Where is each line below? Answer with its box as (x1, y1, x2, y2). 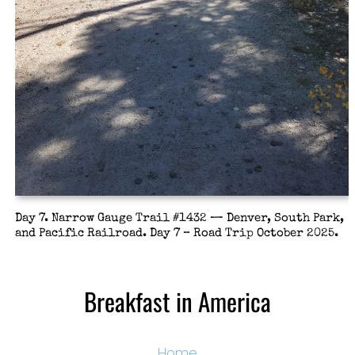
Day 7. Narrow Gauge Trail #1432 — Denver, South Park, (14, 212, 344, 225)
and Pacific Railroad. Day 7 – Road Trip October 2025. (14, 227, 338, 240)
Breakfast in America (84, 282, 271, 319)
